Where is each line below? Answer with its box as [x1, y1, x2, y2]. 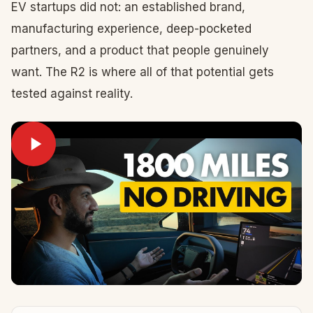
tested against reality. [11, 87, 133, 101]
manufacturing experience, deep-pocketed [11, 22, 252, 36]
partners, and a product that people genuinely [11, 43, 269, 57]
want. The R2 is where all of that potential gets [11, 65, 274, 79]
